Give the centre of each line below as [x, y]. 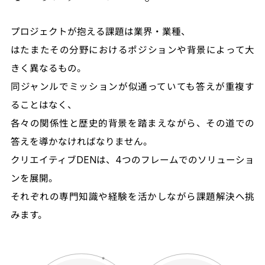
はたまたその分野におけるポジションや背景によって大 [132, 50]
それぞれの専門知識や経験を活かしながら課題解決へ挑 [132, 197]
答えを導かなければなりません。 [81, 142]
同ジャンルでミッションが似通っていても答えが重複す [132, 87]
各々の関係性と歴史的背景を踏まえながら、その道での [132, 124]
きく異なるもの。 [48, 69]
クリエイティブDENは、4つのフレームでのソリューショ [132, 160]
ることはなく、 [43, 105]
